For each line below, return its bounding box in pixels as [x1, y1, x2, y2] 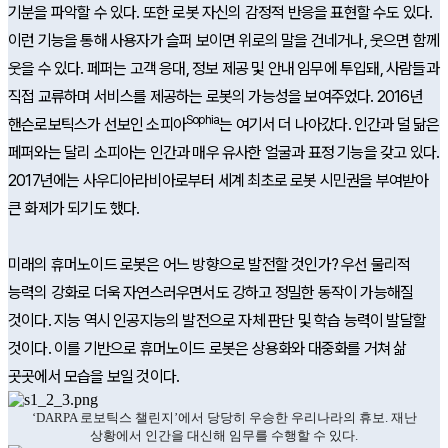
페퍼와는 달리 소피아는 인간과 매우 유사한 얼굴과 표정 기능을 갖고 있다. [8, 143, 440, 162]
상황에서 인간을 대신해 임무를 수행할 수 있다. [90, 428, 358, 443]
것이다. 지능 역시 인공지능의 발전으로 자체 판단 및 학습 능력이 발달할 [8, 311, 427, 330]
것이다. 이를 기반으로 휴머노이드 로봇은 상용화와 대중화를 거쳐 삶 [8, 339, 407, 358]
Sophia [186, 113, 220, 127]
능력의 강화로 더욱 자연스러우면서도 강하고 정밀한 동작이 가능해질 [8, 283, 414, 302]
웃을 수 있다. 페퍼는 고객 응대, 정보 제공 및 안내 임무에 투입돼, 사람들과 [8, 59, 439, 78]
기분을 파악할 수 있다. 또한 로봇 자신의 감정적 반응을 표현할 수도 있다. [8, 3, 433, 22]
